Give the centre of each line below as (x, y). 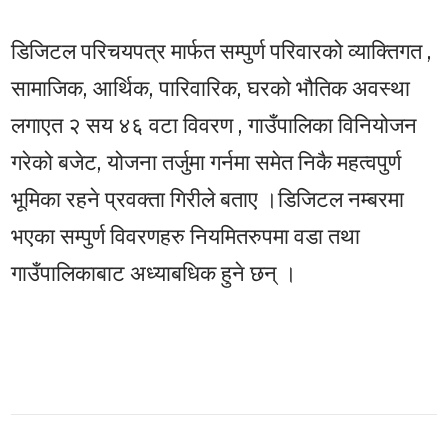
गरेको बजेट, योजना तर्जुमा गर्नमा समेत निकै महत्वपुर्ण (206, 162)
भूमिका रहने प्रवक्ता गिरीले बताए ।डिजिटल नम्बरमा (207, 199)
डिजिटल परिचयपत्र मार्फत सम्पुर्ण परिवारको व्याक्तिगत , (221, 51)
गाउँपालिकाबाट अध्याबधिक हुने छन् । (154, 273)
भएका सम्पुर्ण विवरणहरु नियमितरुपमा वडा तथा (185, 236)
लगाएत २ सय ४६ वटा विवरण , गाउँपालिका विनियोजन (214, 125)
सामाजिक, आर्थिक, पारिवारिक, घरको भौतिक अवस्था (210, 88)
